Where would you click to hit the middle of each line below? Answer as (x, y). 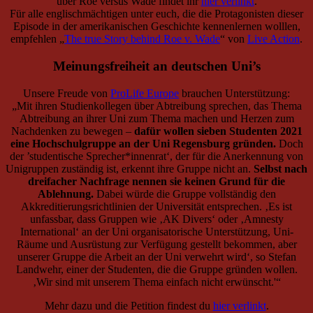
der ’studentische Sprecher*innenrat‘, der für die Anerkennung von (156, 156)
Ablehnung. (65, 194)
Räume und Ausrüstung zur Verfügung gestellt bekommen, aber (156, 244)
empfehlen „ (37, 39)
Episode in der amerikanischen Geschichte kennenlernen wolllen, (156, 27)
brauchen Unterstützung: (234, 93)
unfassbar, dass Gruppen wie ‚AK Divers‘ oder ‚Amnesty (156, 219)
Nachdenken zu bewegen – (72, 131)
